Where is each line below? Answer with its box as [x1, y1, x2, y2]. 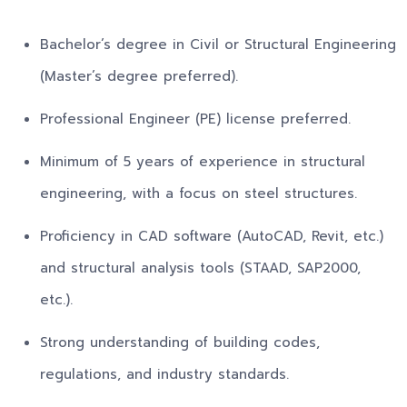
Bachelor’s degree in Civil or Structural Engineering [40, 35, 396, 55]
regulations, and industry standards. [40, 364, 289, 385]
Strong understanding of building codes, [40, 333, 320, 353]
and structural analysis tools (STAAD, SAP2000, [40, 258, 361, 279]
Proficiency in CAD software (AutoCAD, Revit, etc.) [40, 226, 383, 247]
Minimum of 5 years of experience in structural [40, 152, 365, 173]
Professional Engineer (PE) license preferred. [40, 109, 351, 130]
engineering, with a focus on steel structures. [40, 184, 357, 204]
